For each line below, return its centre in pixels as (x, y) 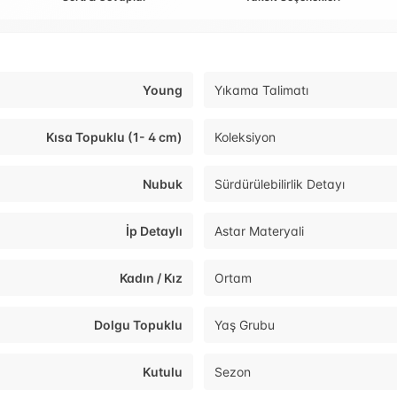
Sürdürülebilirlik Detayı (280, 184)
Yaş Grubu (245, 325)
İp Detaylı (154, 231)
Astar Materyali (259, 231)
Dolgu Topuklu (138, 325)
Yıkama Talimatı (261, 90)
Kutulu (163, 372)
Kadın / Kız (151, 278)
